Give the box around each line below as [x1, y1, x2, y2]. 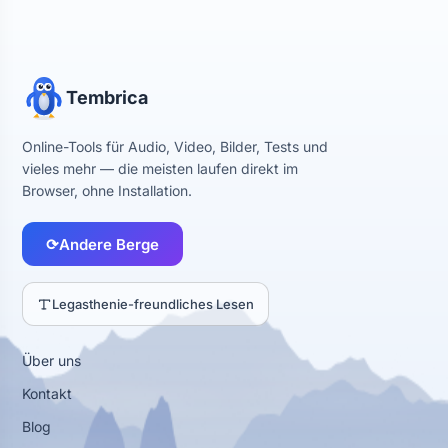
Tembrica [66, 87, 148, 108]
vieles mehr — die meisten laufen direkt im [22, 160, 298, 177]
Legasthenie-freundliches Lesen [52, 296, 254, 312]
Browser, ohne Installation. [22, 182, 192, 199]
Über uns [22, 352, 81, 369]
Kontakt [22, 385, 72, 402]
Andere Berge [59, 234, 159, 254]
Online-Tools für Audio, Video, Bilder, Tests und [22, 138, 328, 155]
